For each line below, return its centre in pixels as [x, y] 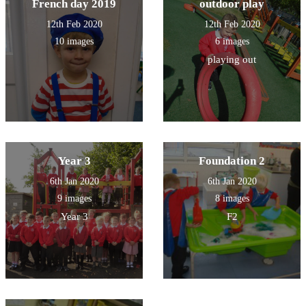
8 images [232, 198]
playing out [232, 59]
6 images [232, 41]
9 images [74, 198]
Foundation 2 [232, 161]
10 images [74, 41]
